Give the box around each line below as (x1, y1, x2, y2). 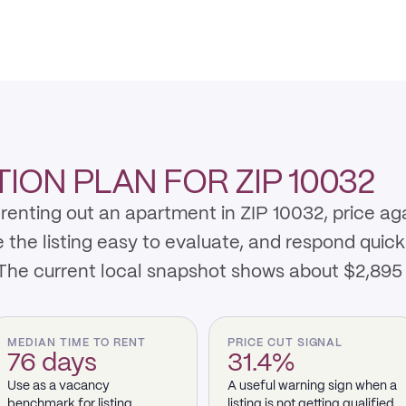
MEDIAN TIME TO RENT (7, 338, 147, 348)
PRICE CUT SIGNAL (227, 338, 343, 348)
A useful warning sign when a (227, 380, 397, 392)
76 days (7, 352, 97, 376)
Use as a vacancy (7, 380, 110, 392)
